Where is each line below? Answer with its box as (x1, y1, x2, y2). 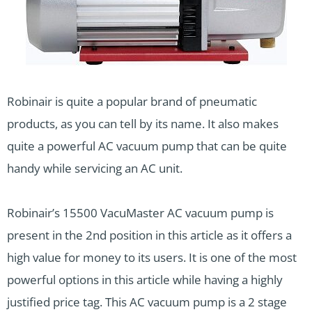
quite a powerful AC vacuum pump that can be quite (7, 138, 287, 155)
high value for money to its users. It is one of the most (7, 249, 297, 266)
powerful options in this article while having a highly (7, 272, 283, 288)
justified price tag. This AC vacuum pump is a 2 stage (7, 294, 287, 311)
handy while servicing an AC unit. (7, 160, 182, 177)
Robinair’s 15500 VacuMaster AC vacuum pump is (7, 205, 274, 221)
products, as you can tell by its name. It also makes (7, 116, 279, 132)
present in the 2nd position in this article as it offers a (7, 227, 292, 244)
